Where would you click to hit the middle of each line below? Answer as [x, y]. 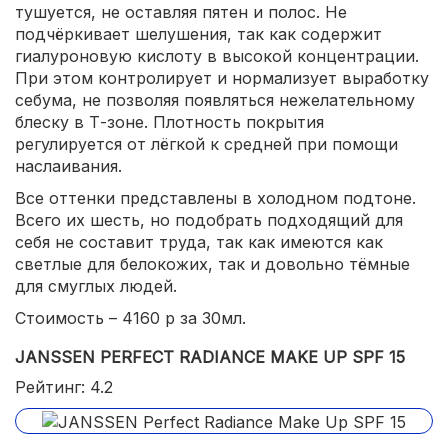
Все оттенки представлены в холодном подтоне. [215, 198]
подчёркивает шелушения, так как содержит [198, 34]
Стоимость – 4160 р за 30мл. [130, 318]
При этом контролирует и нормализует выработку [222, 78]
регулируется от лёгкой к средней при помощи [206, 144]
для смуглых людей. [96, 286]
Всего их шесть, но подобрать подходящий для [209, 220]
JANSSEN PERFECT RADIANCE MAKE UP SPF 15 [210, 357]
